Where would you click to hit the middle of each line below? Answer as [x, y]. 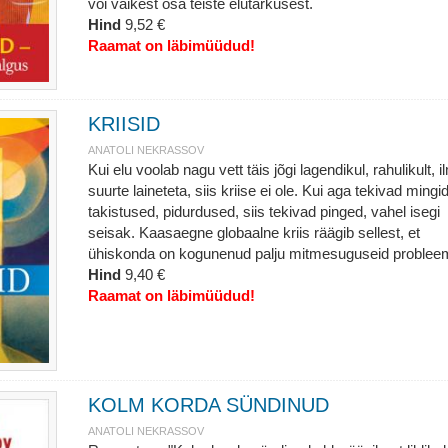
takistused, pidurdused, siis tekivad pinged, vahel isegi [263, 211]
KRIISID [123, 124]
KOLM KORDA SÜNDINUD [208, 405]
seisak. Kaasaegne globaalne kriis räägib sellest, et [253, 232]
